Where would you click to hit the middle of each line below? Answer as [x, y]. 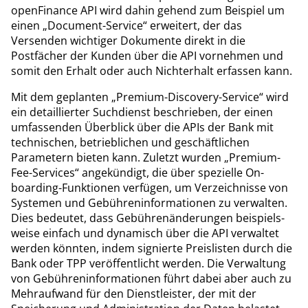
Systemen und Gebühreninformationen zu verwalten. [149, 202]
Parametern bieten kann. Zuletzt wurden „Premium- [146, 157]
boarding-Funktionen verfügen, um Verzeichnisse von [150, 187]
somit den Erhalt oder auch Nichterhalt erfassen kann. [152, 70]
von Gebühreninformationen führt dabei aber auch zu [151, 278]
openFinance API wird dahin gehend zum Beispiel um [148, 10]
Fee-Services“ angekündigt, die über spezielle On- [137, 172]
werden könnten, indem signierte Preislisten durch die [152, 248]
